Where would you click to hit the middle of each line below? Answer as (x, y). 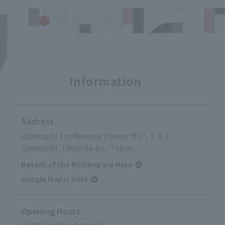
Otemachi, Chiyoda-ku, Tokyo (77, 148)
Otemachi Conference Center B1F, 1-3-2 (95, 136)
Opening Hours (51, 211)
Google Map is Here (55, 179)
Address (37, 121)
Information (105, 81)
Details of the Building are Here (77, 164)
